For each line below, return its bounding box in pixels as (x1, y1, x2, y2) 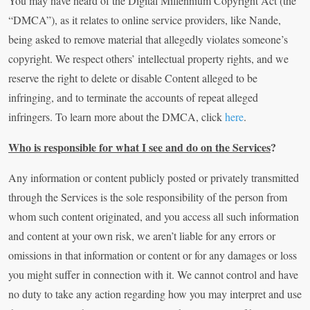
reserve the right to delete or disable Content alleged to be (8, 71, 257, 86)
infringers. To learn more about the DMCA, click (8, 109, 225, 125)
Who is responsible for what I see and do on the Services (8, 139, 271, 156)
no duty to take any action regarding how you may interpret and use (8, 286, 302, 302)
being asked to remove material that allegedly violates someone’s (8, 32, 288, 47)
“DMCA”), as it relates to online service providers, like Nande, (8, 12, 281, 28)
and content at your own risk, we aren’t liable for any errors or (8, 228, 275, 244)
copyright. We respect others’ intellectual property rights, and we (8, 51, 289, 66)
